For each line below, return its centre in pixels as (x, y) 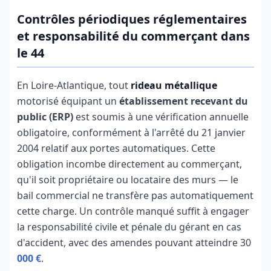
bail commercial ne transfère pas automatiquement (135, 195)
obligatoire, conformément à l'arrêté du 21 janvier (131, 132)
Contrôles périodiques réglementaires (132, 19)
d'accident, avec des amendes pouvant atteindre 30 (134, 243)
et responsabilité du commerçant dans (133, 36)
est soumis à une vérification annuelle (161, 117)
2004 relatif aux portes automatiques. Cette (116, 148)
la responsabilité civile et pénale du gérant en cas (129, 227)
